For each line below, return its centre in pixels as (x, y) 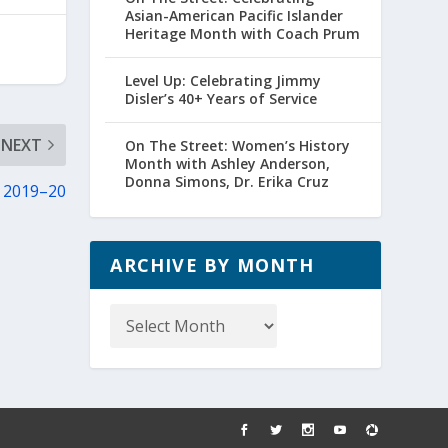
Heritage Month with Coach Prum (243, 34)
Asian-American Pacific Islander (234, 16)
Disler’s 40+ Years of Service (221, 99)
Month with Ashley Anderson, (228, 164)
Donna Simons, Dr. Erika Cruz (227, 182)
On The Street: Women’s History (238, 146)
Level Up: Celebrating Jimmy (223, 81)
